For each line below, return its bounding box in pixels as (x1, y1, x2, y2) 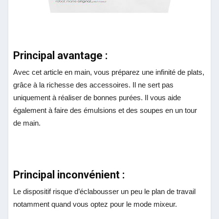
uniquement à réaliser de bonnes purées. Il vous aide (13, 93, 181, 102)
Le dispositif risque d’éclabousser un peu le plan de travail (13, 187, 196, 196)
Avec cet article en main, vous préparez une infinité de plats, (13, 67, 205, 76)
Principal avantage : (13, 49, 108, 62)
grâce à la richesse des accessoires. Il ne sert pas (13, 80, 174, 89)
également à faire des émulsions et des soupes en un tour (13, 106, 197, 114)
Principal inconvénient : (13, 168, 125, 181)
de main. (13, 118, 41, 127)
